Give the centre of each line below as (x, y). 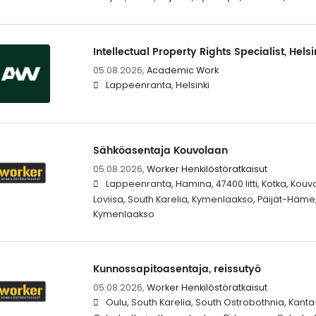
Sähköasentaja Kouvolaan (160, 150)
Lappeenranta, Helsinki (157, 85)
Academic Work (182, 70)
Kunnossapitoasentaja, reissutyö (177, 269)
